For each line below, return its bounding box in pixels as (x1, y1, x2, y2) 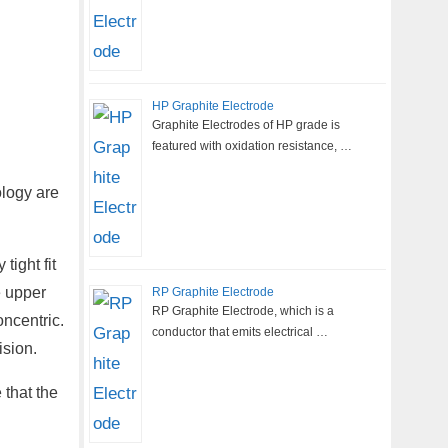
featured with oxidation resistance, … (151, 139, 352, 153)
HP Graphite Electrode (151, 99, 274, 113)
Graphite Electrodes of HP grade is (151, 118, 340, 132)
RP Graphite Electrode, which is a (151, 304, 334, 318)
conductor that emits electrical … (151, 325, 328, 339)
